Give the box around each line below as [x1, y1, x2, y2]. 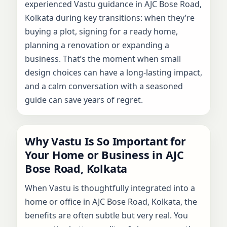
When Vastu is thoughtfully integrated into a [25, 182, 195, 194]
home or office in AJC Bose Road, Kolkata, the [25, 196, 197, 207]
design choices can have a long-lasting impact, [25, 66, 202, 78]
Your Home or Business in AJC [25, 147, 184, 162]
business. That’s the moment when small [25, 53, 181, 64]
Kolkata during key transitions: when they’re [25, 12, 195, 23]
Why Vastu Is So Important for [25, 133, 186, 148]
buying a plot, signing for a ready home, [25, 25, 178, 37]
